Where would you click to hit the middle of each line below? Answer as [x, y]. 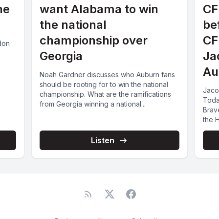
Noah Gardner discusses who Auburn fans [108, 75]
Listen [102, 141]
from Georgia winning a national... [93, 104]
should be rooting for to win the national [104, 85]
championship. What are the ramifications [106, 94]
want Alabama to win [99, 9]
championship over [94, 41]
